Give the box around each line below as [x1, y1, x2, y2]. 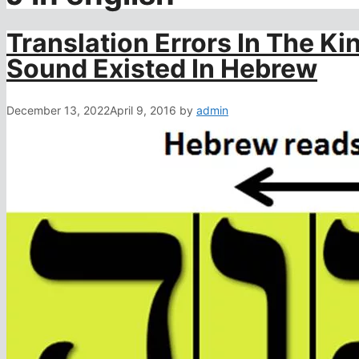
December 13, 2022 [6, 103, 110, 117]
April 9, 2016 [110, 103, 176, 117]
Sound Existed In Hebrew [6, 53, 317, 84]
